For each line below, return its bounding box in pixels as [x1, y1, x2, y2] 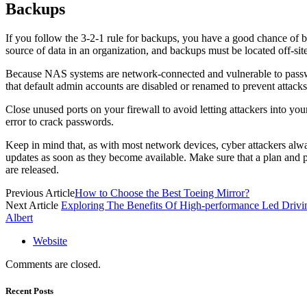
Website [33, 235, 67, 247]
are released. [5, 164, 59, 176]
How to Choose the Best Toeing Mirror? [75, 187, 249, 199]
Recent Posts [5, 286, 53, 297]
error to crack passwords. [5, 116, 114, 128]
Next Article [5, 199, 61, 212]
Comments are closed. [5, 258, 101, 271]
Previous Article [5, 187, 75, 199]
